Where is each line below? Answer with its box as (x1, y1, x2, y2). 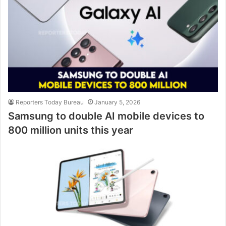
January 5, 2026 (94, 98, 140, 106)
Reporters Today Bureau (16, 98, 84, 106)
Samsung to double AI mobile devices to (8, 109, 204, 122)
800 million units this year (8, 124, 133, 136)
